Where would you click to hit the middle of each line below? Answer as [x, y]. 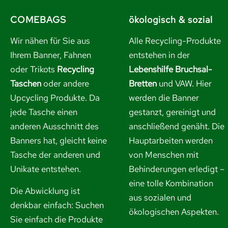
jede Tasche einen [44, 112]
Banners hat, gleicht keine [58, 141]
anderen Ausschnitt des [54, 126]
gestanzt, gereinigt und [172, 112]
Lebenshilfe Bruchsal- [170, 69]
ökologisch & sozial [170, 20]
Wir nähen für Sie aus [50, 41]
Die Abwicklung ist [45, 191]
